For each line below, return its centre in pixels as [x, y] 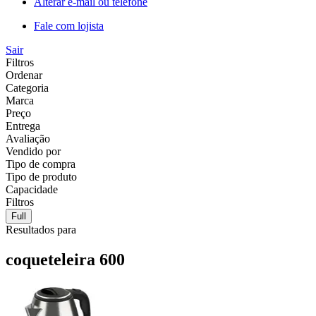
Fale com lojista [69, 25]
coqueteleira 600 [65, 259]
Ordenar [24, 75]
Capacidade [32, 189]
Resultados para [41, 229]
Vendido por [33, 151]
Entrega [23, 126]
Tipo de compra [41, 164]
